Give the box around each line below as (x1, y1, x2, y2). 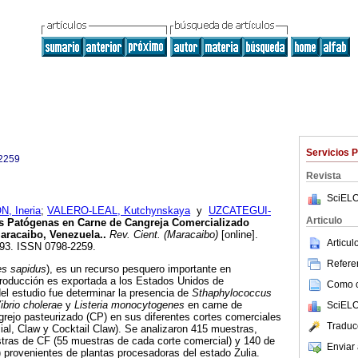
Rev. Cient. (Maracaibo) (106, 229, 218, 241)
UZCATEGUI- (209, 205, 271, 217)
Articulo (306, 215, 342, 226)
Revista (306, 170, 341, 181)
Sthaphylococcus (192, 287, 272, 300)
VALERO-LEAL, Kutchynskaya (47, 205, 190, 217)
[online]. (218, 229, 258, 241)
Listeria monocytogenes (71, 299, 185, 312)
